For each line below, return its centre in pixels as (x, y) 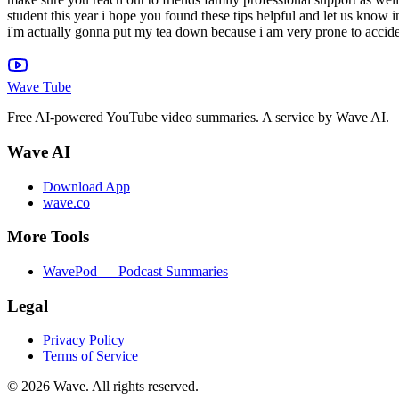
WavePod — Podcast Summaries (135, 271)
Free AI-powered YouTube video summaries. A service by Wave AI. (198, 118)
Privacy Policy (84, 340)
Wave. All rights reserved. (124, 387)
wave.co (66, 202)
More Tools (48, 237)
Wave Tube (39, 87)
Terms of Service (90, 356)
